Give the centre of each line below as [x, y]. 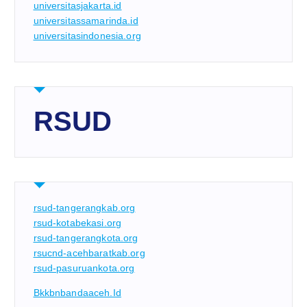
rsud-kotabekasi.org [77, 223]
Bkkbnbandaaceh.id [77, 293]
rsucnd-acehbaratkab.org [89, 253]
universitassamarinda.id [86, 21]
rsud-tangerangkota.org [86, 238]
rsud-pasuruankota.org [84, 268]
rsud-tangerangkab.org [84, 208]
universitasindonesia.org [87, 36]
